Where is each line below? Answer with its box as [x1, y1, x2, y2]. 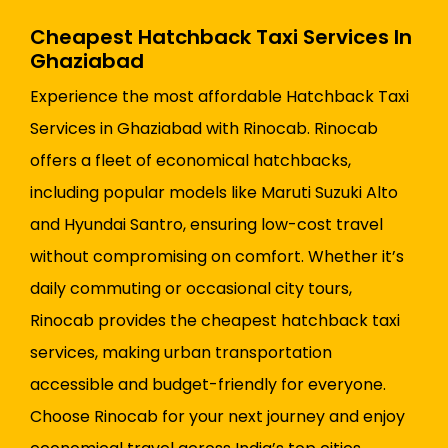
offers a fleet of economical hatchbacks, [30, 149, 351, 173]
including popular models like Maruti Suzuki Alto [30, 181, 398, 205]
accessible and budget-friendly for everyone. [30, 373, 386, 397]
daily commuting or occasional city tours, [30, 277, 352, 301]
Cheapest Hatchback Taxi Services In [30, 23, 412, 52]
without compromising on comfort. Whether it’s [30, 245, 404, 269]
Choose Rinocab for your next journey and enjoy [30, 405, 405, 429]
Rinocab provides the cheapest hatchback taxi [30, 309, 400, 333]
